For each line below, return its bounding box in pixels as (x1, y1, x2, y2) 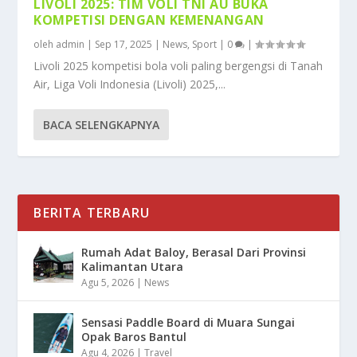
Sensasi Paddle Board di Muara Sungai (81, 315, 296, 331)
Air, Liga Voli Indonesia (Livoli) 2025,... (33, 76, 226, 92)
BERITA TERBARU (33, 204, 151, 222)
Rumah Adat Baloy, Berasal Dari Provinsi (81, 245, 307, 261)
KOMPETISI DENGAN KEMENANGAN (33, 11, 265, 29)
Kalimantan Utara (81, 259, 184, 275)
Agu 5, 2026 (81, 276, 135, 290)
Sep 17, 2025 (95, 37, 153, 52)
